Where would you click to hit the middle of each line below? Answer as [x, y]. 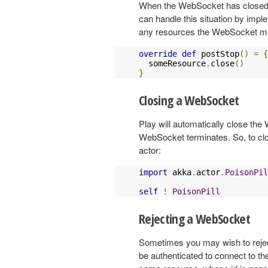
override [158, 54]
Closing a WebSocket [189, 100]
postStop [218, 54]
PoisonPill [196, 191]
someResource [172, 63]
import [153, 172]
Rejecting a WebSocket [195, 218]
